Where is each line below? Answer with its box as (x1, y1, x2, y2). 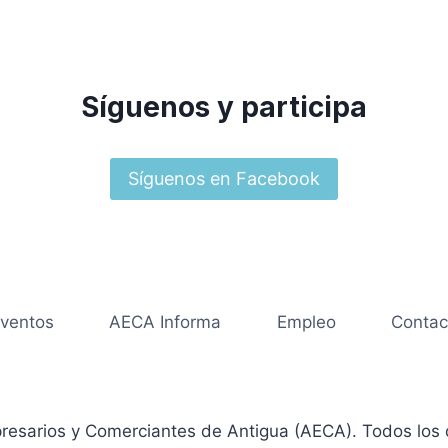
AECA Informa (109, 311, 222, 332)
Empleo (276, 311, 336, 332)
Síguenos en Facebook (128, 168, 320, 189)
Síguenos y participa (81, 89, 367, 124)
